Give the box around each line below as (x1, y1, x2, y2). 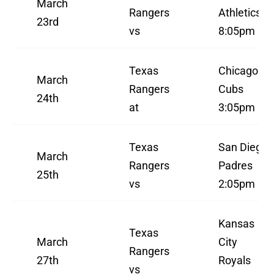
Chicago (218, 64, 258, 78)
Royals (218, 254, 251, 267)
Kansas (218, 217, 254, 231)
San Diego (218, 141, 268, 154)
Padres (218, 159, 253, 172)
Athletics (218, 6, 261, 20)
